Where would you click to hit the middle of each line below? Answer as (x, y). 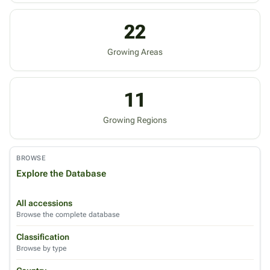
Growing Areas (135, 52)
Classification (43, 237)
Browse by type (42, 248)
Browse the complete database (68, 215)
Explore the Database (61, 174)
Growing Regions (135, 120)
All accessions (44, 203)
